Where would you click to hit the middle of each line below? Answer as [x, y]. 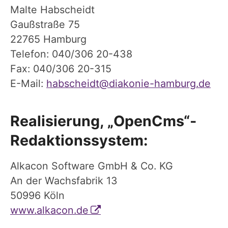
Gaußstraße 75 [45, 24]
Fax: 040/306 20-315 [61, 69]
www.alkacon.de [49, 210]
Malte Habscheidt [52, 10]
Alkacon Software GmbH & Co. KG [92, 166]
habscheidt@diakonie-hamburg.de [129, 83]
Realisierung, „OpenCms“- [103, 121]
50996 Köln [37, 195]
